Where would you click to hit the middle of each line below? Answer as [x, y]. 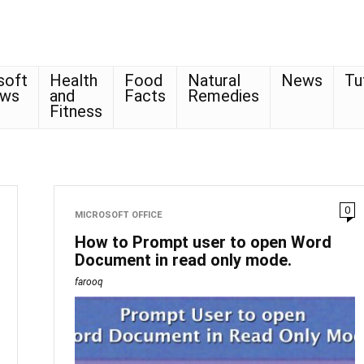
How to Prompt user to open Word [204, 242]
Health [74, 80]
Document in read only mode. [184, 260]
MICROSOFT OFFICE [119, 215]
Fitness [76, 111]
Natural [214, 80]
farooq [89, 282]
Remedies [223, 96]
